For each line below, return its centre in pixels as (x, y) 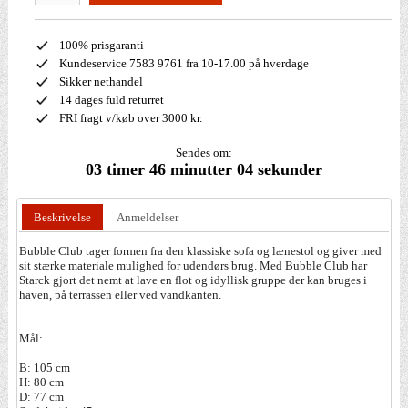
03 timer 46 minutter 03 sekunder (204, 170)
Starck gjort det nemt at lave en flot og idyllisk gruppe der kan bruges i (194, 280)
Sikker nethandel (102, 82)
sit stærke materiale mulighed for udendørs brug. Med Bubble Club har (194, 266)
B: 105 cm (45, 368)
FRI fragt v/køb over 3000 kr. (130, 118)
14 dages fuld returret (111, 100)
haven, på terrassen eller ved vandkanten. (121, 295)
